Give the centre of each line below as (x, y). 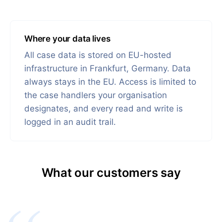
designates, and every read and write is (104, 109)
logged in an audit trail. (70, 122)
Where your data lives (67, 39)
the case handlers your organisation (96, 95)
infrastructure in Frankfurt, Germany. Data (108, 69)
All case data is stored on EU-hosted (98, 55)
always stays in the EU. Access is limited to (110, 82)
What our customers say (111, 173)
